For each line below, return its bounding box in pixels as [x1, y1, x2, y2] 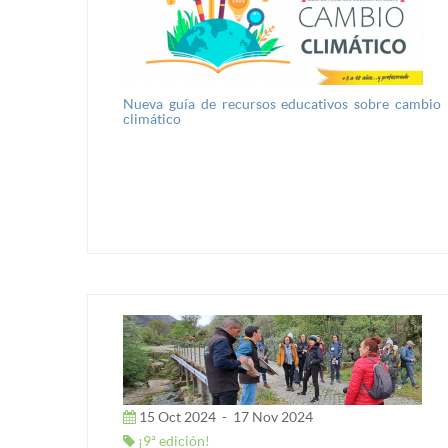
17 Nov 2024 [230, 408, 313, 425]
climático [123, 110, 181, 127]
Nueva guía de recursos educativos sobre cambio [123, 95, 441, 112]
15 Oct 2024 [136, 408, 219, 425]
